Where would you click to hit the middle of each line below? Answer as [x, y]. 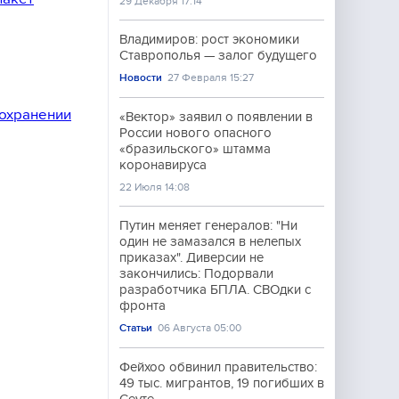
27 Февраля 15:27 [211, 77]
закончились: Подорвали [196, 273]
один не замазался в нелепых [210, 241]
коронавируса [163, 165]
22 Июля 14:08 [155, 187]
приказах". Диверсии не [191, 257]
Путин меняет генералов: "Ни [208, 225]
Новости [141, 77]
